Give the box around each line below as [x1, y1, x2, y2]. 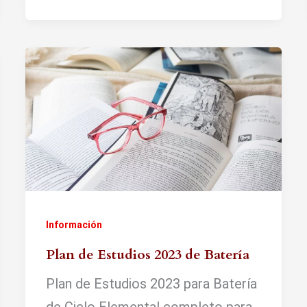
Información [46, 219, 103, 230]
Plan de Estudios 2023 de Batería [46, 245, 250, 264]
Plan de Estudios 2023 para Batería [46, 275, 258, 292]
